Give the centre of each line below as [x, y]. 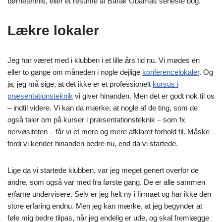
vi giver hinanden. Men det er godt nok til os [144, 96]
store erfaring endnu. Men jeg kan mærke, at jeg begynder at [105, 206]
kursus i [166, 84]
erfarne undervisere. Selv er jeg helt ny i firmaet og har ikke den [109, 194]
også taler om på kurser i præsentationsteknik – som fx [96, 119]
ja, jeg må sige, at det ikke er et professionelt [80, 84]
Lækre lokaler [53, 30]
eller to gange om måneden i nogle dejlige [75, 72]
